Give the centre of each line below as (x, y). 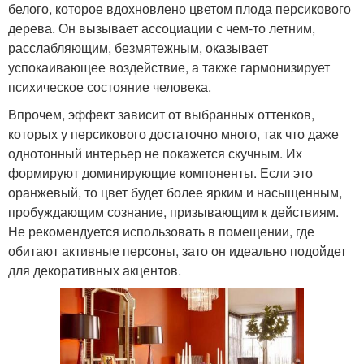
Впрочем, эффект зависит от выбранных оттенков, (161, 114)
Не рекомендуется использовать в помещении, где (161, 231)
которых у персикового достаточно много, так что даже (173, 133)
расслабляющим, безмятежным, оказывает (138, 47)
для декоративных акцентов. (95, 270)
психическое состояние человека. (110, 86)
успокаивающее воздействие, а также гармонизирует (169, 67)
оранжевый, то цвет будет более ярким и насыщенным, (175, 192)
